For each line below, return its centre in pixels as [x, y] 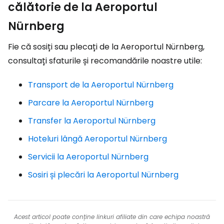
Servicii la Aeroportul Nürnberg [88, 157]
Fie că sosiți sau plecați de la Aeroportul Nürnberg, [106, 47]
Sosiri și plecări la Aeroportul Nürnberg [103, 175]
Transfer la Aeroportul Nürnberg [92, 121]
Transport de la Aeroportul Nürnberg [101, 85]
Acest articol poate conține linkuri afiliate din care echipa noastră [112, 217]
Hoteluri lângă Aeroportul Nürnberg [97, 139]
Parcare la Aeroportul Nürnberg [91, 103]
